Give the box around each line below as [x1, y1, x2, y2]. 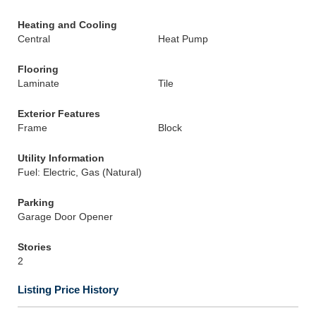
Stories [18, 241, 51, 253]
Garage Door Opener [18, 211, 113, 222]
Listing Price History [18, 284, 119, 296]
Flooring [18, 63, 59, 75]
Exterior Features [18, 108, 100, 119]
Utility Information [18, 152, 104, 164]
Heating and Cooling [18, 19, 117, 30]
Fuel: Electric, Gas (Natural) [18, 166, 142, 178]
